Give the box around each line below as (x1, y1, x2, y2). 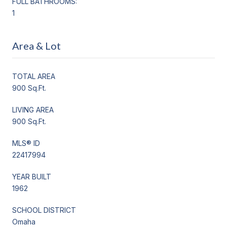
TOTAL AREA (12, 71, 55, 81)
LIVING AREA (12, 105, 54, 114)
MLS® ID (12, 138, 40, 147)
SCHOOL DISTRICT (12, 205, 76, 214)
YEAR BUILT (12, 172, 51, 181)
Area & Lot (12, 39, 61, 52)
